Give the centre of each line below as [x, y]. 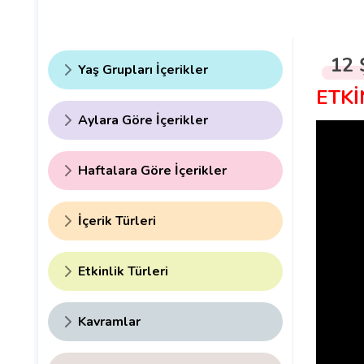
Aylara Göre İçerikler [143, 121]
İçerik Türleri [117, 221]
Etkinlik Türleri [123, 272]
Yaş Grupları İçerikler [143, 70]
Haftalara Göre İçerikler [152, 171]
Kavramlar [109, 322]
